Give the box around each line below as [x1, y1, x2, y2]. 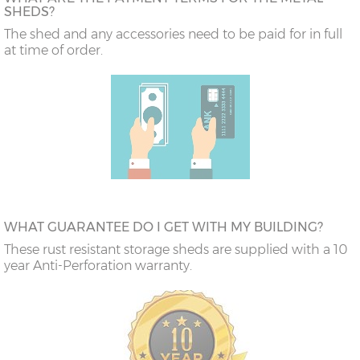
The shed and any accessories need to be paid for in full [4, 27, 342, 43]
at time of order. [4, 43, 103, 59]
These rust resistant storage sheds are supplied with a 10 [4, 242, 347, 258]
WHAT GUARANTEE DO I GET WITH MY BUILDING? [4, 219, 323, 235]
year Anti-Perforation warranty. [4, 258, 192, 274]
